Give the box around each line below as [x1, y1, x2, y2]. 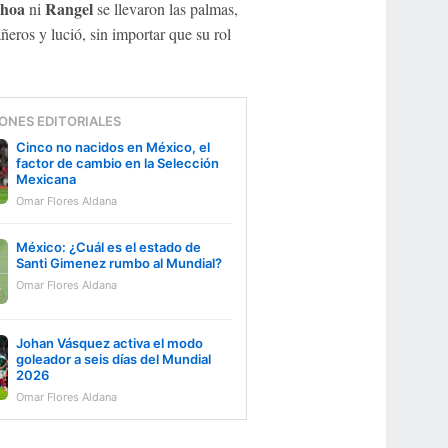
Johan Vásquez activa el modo [15, 335, 203, 352]
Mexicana [15, 171, 76, 188]
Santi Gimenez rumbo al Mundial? [15, 255, 222, 272]
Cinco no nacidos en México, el [15, 139, 210, 156]
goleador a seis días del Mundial [15, 351, 211, 368]
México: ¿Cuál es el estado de [15, 239, 201, 256]
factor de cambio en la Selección [15, 155, 219, 172]
